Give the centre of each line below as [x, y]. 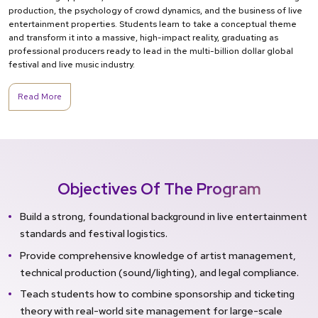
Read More [40, 97]
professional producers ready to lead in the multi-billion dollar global [151, 51]
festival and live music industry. [72, 65]
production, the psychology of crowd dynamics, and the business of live [155, 11]
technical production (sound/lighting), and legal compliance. [159, 272]
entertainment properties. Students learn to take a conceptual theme [153, 24]
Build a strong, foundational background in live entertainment [164, 216]
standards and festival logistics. [94, 234]
